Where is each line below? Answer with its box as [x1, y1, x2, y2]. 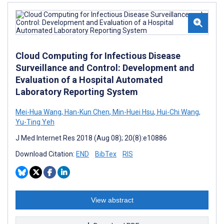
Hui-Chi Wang [155, 107, 199, 116]
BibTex [95, 149, 116, 158]
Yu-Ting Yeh [15, 117, 54, 126]
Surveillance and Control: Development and [15, 62, 194, 73]
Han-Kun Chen [63, 107, 109, 116]
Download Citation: [15, 149, 76, 158]
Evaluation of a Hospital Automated [15, 74, 163, 85]
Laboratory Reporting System [15, 86, 138, 97]
